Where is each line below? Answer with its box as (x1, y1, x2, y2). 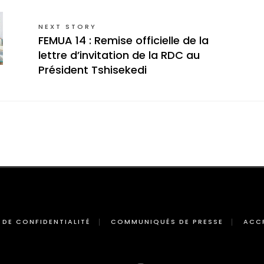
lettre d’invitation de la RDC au (38, 47, 200, 62)
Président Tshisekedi (38, 62, 147, 77)
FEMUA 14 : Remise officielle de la (38, 32, 209, 48)
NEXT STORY (38, 21, 97, 31)
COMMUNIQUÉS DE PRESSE (110, 216, 223, 226)
